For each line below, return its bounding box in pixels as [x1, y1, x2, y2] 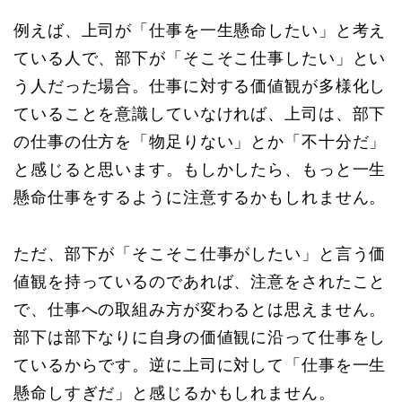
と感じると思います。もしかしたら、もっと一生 [13, 161, 387, 179]
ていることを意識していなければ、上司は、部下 [13, 105, 387, 124]
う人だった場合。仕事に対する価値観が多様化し [13, 77, 387, 96]
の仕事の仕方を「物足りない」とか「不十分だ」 [13, 133, 387, 152]
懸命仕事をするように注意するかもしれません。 [13, 188, 387, 207]
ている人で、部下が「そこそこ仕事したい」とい [13, 49, 387, 68]
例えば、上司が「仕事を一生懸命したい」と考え [13, 22, 387, 40]
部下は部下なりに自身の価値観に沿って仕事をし [13, 328, 387, 347]
